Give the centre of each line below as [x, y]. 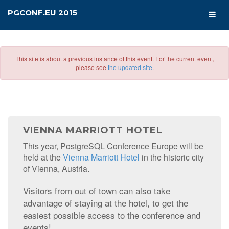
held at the [43, 157]
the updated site [130, 67]
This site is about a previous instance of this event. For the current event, [114, 59]
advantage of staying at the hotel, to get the [106, 203]
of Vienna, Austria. [56, 168]
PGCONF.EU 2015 [42, 13]
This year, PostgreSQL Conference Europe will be [113, 146]
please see [91, 67]
